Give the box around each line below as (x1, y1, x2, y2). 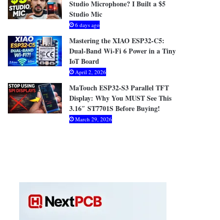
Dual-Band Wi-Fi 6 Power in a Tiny (69, 46, 176, 56)
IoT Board (69, 56, 100, 66)
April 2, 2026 (75, 68, 107, 76)
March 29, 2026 (75, 115, 112, 123)
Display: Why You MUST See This (69, 93, 172, 103)
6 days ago (75, 21, 100, 28)
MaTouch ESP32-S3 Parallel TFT (69, 82, 169, 93)
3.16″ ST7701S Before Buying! (69, 103, 161, 113)
